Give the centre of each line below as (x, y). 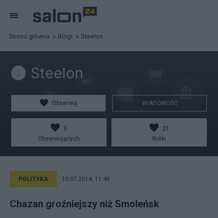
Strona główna (29, 36)
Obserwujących (59, 139)
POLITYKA (33, 179)
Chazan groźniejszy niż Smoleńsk (84, 204)
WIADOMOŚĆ (160, 103)
